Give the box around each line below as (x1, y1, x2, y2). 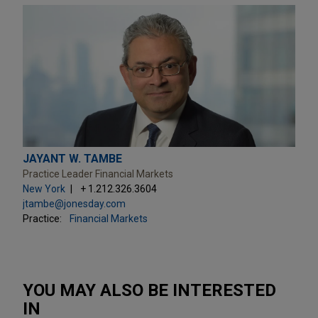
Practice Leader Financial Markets (23, 168, 173, 180)
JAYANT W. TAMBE (23, 151, 122, 165)
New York (23, 182, 65, 194)
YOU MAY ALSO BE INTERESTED (23, 280, 276, 300)
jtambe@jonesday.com (23, 197, 126, 209)
